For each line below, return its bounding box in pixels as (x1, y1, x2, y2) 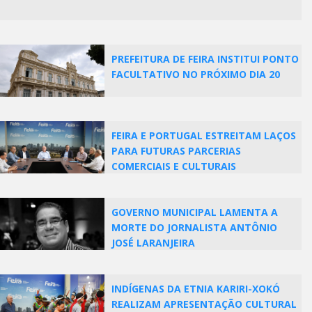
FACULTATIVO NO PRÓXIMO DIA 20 (111, 68, 280, 81)
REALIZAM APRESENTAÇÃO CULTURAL (111, 297, 297, 311)
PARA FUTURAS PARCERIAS (111, 144, 241, 157)
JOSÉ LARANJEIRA (111, 236, 195, 249)
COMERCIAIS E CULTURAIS (111, 159, 236, 173)
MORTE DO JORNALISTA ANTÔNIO (111, 221, 277, 234)
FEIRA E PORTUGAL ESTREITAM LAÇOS (111, 129, 296, 142)
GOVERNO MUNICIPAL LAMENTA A (111, 205, 278, 219)
